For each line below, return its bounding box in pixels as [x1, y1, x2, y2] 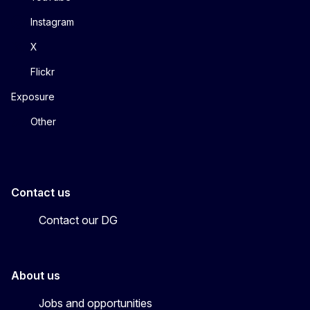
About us [11, 268, 60, 283]
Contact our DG [39, 213, 118, 228]
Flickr [30, 66, 55, 78]
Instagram [30, 16, 74, 28]
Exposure [11, 91, 55, 103]
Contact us [11, 185, 71, 200]
